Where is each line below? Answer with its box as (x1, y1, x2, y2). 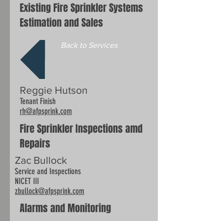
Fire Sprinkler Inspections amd (20, 121, 143, 136)
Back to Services (60, 41, 117, 49)
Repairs (20, 136, 50, 151)
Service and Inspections (15, 166, 81, 176)
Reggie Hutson (20, 84, 88, 96)
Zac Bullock (15, 154, 67, 166)
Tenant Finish (20, 96, 56, 106)
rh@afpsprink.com (20, 106, 72, 116)
